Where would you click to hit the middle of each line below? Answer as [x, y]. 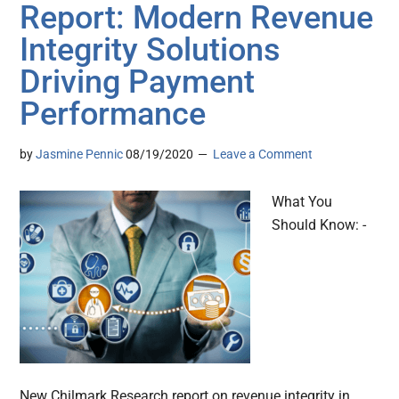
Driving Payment [138, 82]
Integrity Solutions [151, 50]
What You [302, 202]
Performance [113, 114]
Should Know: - [319, 225]
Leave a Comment [263, 155]
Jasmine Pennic [80, 155]
